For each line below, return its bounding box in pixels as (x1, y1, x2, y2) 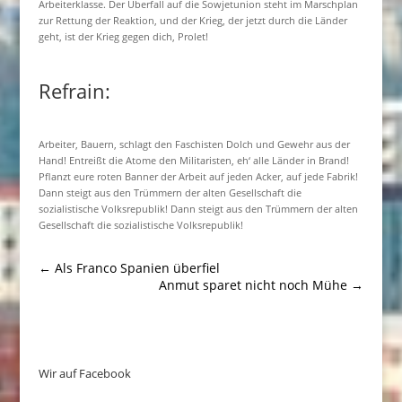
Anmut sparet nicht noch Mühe (159, 276, 348, 293)
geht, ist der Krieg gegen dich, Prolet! (38, 30, 208, 43)
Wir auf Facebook (38, 365, 131, 381)
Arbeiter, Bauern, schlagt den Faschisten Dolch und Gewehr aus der (38, 137, 350, 151)
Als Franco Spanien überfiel (54, 259, 220, 276)
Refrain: (38, 77, 110, 104)
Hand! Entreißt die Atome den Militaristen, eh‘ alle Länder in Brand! (38, 153, 349, 167)
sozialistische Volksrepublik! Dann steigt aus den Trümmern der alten (38, 202, 358, 215)
